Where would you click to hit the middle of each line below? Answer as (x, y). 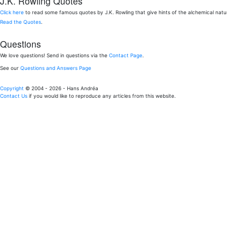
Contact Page (126, 55)
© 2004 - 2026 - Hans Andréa (61, 88)
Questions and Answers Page (56, 68)
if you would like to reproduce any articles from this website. (102, 96)
